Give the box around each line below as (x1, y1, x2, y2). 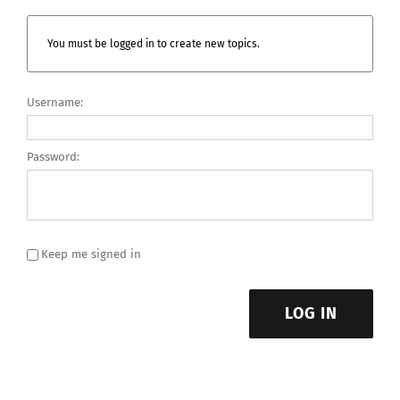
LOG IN (285, 304, 337, 323)
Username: (27, 96, 83, 109)
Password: (27, 150, 79, 163)
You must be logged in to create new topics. (47, 37, 260, 50)
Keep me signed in (41, 246, 141, 261)
